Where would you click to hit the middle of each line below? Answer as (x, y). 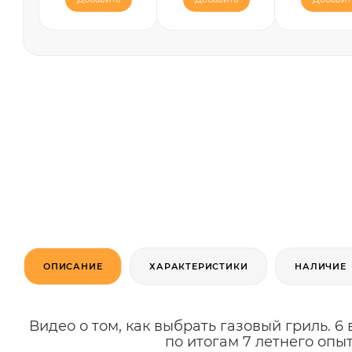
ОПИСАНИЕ (73, 266)
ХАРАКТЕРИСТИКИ (199, 266)
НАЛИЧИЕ (321, 266)
